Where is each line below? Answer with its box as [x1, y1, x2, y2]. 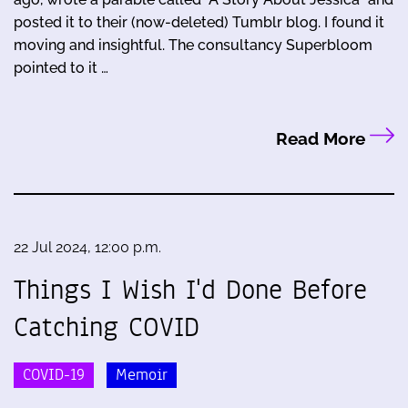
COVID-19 [23, 362, 85, 386]
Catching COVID [14, 308, 199, 347]
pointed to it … [14, 58, 108, 76]
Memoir [116, 362, 168, 386]
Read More [275, 128, 370, 149]
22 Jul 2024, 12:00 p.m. [14, 239, 161, 257]
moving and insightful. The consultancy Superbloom [14, 36, 372, 54]
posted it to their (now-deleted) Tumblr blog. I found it [14, 13, 384, 31]
